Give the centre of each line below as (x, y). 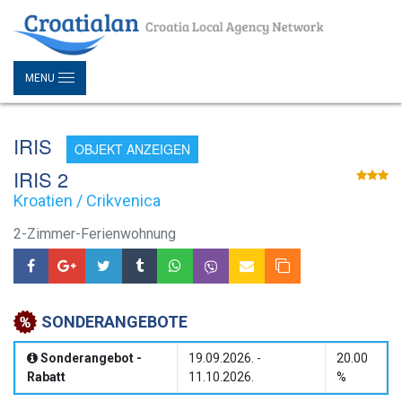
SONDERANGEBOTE (114, 322)
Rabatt (46, 377)
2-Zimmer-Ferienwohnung (95, 234)
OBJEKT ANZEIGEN (132, 149)
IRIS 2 (41, 179)
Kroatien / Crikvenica (87, 201)
